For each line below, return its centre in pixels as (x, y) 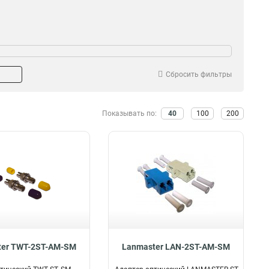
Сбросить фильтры (199, 74)
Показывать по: (130, 113)
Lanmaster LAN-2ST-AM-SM (176, 247)
